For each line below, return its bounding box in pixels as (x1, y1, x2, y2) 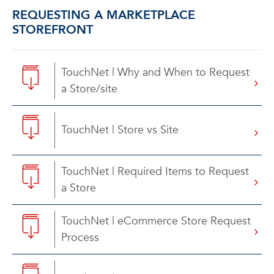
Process (61, 230, 99, 245)
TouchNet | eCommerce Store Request (61, 213, 251, 229)
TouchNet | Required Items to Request (61, 164, 249, 179)
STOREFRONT (12, 21, 93, 38)
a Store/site (61, 81, 117, 97)
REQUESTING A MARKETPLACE (12, 7, 195, 23)
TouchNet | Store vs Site (61, 122, 179, 138)
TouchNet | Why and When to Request (61, 65, 250, 80)
